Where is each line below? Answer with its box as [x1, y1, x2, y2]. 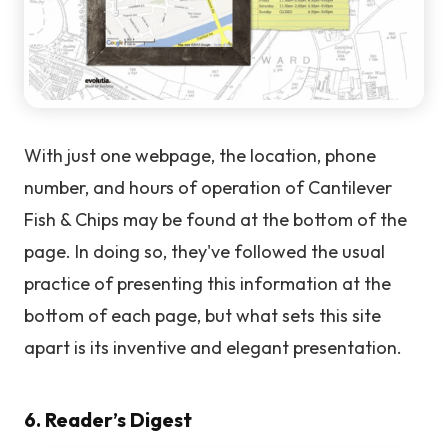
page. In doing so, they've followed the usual [24, 239, 385, 263]
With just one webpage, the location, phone [24, 143, 376, 167]
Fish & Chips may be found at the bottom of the [24, 207, 407, 231]
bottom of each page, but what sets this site [24, 303, 381, 327]
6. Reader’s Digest [24, 406, 192, 432]
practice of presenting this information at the [24, 271, 391, 295]
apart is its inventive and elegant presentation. [24, 335, 402, 359]
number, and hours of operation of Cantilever [24, 175, 392, 199]
